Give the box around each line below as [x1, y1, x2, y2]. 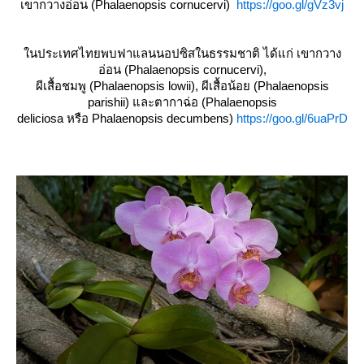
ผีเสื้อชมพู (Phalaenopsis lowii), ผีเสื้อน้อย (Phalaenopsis [35, 79, 329, 93]
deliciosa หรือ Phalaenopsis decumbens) [16, 111, 233, 126]
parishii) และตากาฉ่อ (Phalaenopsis [87, 95, 277, 110]
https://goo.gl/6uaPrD [236, 111, 348, 126]
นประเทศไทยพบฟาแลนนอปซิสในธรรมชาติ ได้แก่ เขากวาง [23, 46, 341, 61]
